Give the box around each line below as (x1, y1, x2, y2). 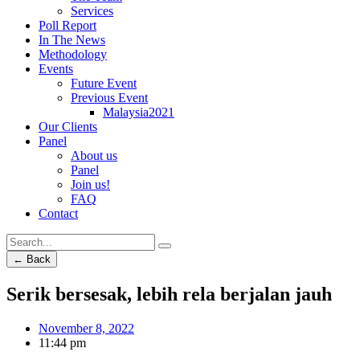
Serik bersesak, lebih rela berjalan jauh (6, 283, 332, 305)
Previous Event (71, 91, 148, 104)
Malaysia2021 (103, 105, 174, 119)
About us (71, 149, 117, 162)
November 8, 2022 (39, 321, 134, 335)
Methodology (39, 47, 107, 61)
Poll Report (39, 18, 96, 32)
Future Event (71, 76, 137, 90)
